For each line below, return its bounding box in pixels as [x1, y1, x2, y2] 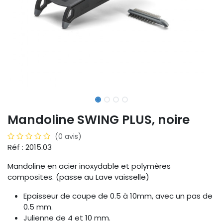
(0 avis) [55, 131, 82, 142]
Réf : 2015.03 [7, 142, 52, 153]
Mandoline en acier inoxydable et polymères [7, 161, 171, 172]
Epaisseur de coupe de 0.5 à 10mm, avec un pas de [23, 191, 213, 202]
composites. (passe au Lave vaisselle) [7, 172, 149, 183]
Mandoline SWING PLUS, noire [7, 111, 190, 129]
